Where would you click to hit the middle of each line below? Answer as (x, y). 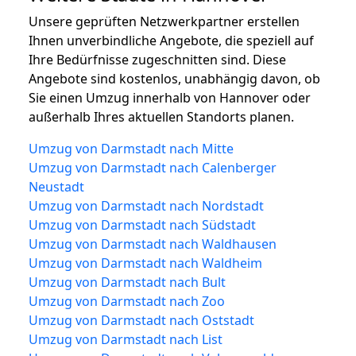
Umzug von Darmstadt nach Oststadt (141, 320)
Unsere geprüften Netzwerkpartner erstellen (164, 21)
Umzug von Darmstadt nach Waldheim (145, 263)
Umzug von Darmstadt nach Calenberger (153, 167)
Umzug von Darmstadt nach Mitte (131, 148)
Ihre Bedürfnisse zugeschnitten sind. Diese (157, 59)
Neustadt (56, 186)
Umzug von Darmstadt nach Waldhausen (153, 244)
